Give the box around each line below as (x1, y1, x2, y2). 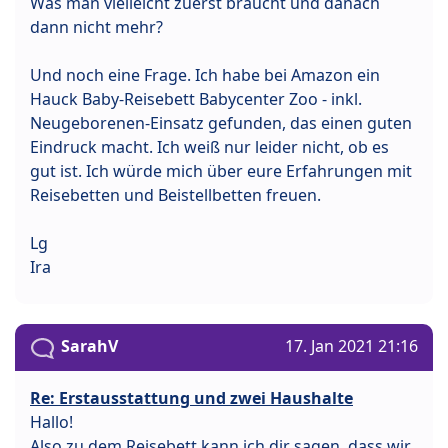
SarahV (61, 335, 118, 358)
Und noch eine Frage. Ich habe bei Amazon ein (30, 64, 380, 87)
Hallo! (30, 410, 73, 433)
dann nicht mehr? (30, 16, 163, 39)
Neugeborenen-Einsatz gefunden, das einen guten (30, 112, 412, 135)
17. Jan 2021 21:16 (285, 335, 418, 358)
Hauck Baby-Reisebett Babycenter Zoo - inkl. (30, 88, 362, 111)
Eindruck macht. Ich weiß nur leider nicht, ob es (30, 136, 389, 159)
